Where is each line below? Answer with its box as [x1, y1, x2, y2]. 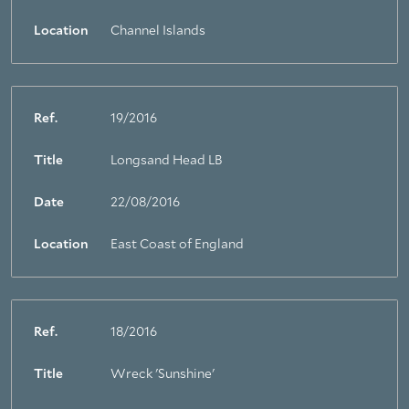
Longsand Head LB [110, 154, 223, 167]
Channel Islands [110, 25, 205, 37]
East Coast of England [110, 238, 244, 251]
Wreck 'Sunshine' [110, 368, 215, 381]
